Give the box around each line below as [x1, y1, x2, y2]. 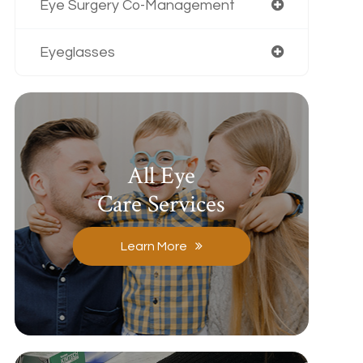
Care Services [97, 189, 226, 220]
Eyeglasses [39, 45, 115, 60]
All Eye [127, 160, 196, 192]
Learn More [120, 240, 187, 253]
